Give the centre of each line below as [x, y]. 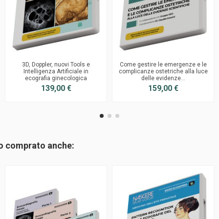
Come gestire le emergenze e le [163, 64]
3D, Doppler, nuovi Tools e [56, 64]
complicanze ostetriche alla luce [163, 71]
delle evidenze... [163, 78]
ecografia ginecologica [56, 78]
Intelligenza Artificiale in [56, 71]
